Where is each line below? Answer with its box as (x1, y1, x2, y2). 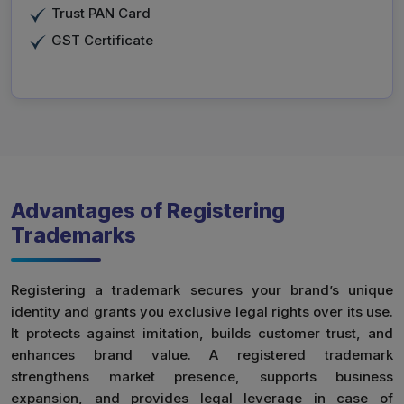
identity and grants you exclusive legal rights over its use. (11, 303, 393, 321)
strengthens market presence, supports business (11, 368, 393, 386)
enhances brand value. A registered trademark (11, 346, 393, 364)
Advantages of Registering (11, 198, 285, 225)
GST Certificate (51, 32, 153, 50)
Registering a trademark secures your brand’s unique (11, 281, 393, 299)
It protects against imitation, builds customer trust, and (11, 325, 393, 343)
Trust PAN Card (51, 5, 151, 23)
